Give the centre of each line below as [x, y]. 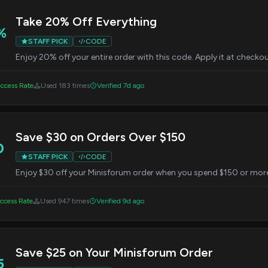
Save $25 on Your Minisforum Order [114, 252]
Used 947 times [65, 201]
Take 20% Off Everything [86, 22]
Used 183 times [65, 86]
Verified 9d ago [120, 201]
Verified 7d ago [121, 86]
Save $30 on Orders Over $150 [100, 137]
